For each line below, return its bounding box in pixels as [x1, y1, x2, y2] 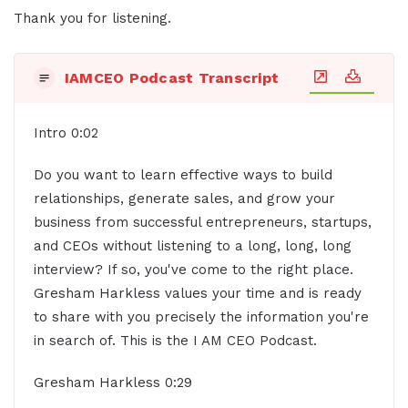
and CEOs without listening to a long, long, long [33, 238, 352, 255]
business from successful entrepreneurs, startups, [33, 214, 372, 231]
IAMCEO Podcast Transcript [64, 69, 280, 87]
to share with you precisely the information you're [33, 309, 369, 326]
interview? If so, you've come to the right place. [33, 261, 353, 279]
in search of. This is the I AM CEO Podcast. [33, 332, 317, 350]
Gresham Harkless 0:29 [33, 374, 192, 392]
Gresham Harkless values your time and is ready [33, 285, 362, 302]
